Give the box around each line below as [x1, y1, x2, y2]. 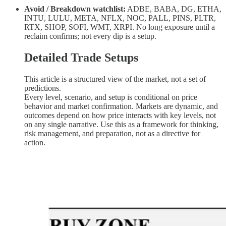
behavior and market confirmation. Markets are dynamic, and [24, 101, 218, 110]
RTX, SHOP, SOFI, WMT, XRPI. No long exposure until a [24, 22, 215, 31]
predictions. [24, 83, 61, 92]
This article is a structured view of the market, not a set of [24, 74, 206, 83]
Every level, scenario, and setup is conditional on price [24, 92, 197, 101]
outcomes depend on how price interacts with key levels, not [24, 110, 216, 120]
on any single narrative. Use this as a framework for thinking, [24, 120, 218, 129]
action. [24, 138, 45, 147]
